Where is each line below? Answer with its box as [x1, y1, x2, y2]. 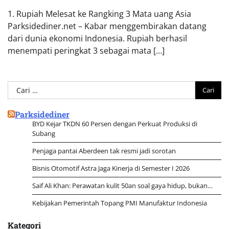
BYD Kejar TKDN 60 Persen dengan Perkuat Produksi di [32, 119, 197, 128]
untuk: [7, 93, 32, 105]
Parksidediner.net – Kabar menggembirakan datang [8, 20, 207, 32]
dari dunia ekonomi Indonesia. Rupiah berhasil [8, 32, 187, 44]
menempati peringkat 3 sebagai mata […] [8, 44, 165, 56]
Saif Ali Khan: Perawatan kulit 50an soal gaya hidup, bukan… [32, 180, 213, 190]
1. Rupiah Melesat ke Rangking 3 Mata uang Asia [8, 8, 191, 19]
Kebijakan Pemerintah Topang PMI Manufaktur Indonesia [32, 198, 207, 208]
